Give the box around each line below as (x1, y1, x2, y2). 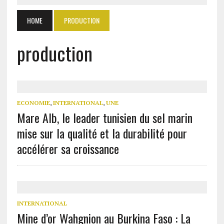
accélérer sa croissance (16, 139, 119, 157)
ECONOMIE (16, 99, 50, 106)
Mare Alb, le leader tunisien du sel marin (16, 108, 192, 126)
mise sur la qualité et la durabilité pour (16, 124, 187, 142)
